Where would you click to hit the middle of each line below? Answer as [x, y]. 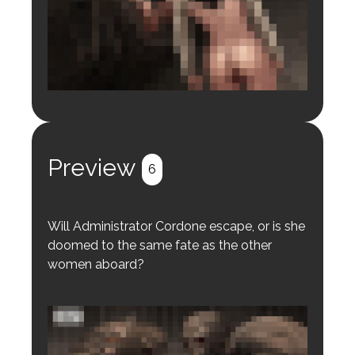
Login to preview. [110, 113]
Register [90, 138]
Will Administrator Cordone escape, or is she [176, 227]
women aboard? [96, 265]
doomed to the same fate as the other [160, 246]
